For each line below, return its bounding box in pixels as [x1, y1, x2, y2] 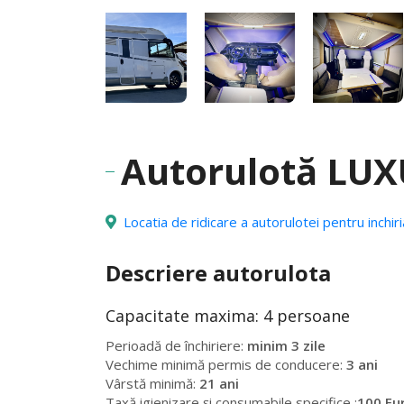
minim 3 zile [247, 336, 326, 354]
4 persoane [263, 305, 350, 326]
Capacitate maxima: [106, 305, 263, 326]
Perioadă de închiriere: [106, 336, 247, 354]
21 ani [199, 374, 239, 392]
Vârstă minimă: [106, 374, 199, 392]
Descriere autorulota [106, 258, 331, 288]
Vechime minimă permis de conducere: [106, 355, 346, 373]
